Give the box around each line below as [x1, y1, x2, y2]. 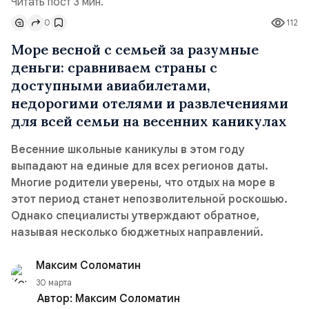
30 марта [36, 277, 72, 288]
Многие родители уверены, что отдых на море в [11, 176, 275, 190]
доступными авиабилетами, [11, 77, 210, 94]
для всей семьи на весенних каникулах [11, 112, 287, 130]
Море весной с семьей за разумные [11, 41, 259, 58]
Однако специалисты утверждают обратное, [11, 209, 260, 223]
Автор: [37, 292, 75, 306]
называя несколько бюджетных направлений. [11, 226, 263, 239]
